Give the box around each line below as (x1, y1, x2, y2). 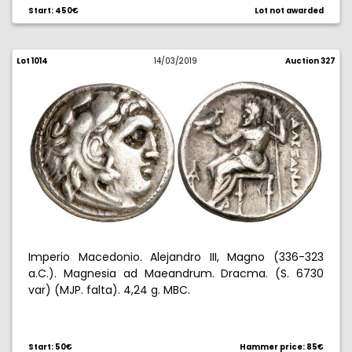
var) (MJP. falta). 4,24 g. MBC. (28, 282, 190, 298)
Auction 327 (284, 56, 335, 66)
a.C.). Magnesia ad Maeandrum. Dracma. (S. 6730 (28, 266, 324, 281)
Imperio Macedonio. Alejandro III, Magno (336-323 (28, 249, 324, 265)
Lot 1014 (16, 56, 48, 66)
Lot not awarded (255, 5, 324, 16)
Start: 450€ (28, 5, 79, 16)
